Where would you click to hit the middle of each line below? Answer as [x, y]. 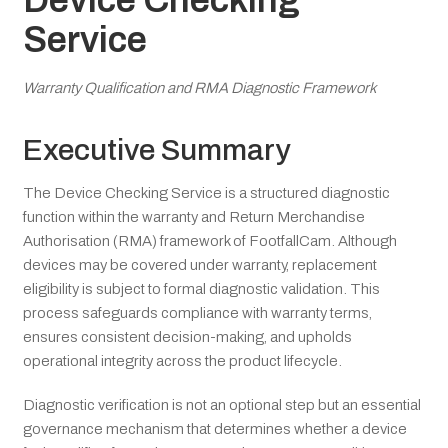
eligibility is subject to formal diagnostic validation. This [201, 289]
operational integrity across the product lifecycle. [182, 361]
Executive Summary [156, 150]
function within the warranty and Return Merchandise [194, 217]
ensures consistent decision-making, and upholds [187, 337]
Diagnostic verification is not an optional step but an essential [222, 405]
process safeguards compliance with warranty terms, [197, 313]
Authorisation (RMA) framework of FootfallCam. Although [210, 241]
